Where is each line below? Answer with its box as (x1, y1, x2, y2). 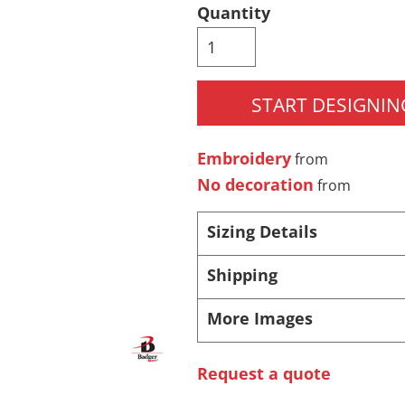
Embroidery (196, 147, 291, 170)
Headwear (249, 15, 333, 38)
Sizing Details (206, 221, 317, 243)
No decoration (196, 174, 314, 196)
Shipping (206, 264, 278, 287)
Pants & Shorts (54, 15, 175, 38)
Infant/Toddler (55, 230, 174, 252)
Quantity (196, 2, 270, 24)
